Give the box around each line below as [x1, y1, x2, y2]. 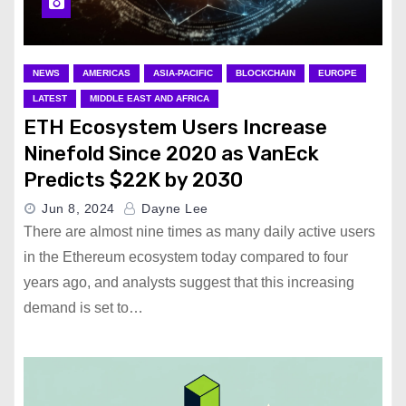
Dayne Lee [137, 201, 208, 216]
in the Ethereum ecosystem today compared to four [24, 249, 348, 265]
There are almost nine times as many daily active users [24, 224, 375, 239]
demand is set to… [24, 300, 143, 315]
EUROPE [318, 68, 357, 78]
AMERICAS [82, 68, 130, 78]
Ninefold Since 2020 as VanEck [24, 141, 319, 166]
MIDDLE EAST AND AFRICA [90, 93, 209, 103]
